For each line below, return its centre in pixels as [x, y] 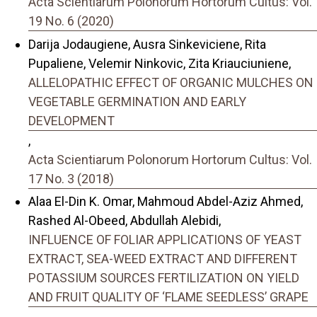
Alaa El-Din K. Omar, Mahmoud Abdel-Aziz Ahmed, [166, 202]
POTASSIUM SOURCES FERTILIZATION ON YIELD [164, 278]
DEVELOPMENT [71, 120]
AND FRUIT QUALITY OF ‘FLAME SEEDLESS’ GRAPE [168, 297]
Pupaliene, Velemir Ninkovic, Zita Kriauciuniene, [160, 63]
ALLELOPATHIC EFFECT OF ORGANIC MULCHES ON [171, 82]
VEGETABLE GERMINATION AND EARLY [137, 101]
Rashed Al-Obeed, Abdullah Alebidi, [125, 221]
